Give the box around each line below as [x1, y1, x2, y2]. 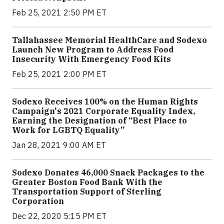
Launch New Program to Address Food [12, 44, 173, 54]
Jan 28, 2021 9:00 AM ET [12, 139, 106, 150]
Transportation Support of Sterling [12, 186, 161, 196]
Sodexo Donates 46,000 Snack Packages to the [12, 167, 204, 177]
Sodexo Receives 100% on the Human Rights [12, 96, 198, 106]
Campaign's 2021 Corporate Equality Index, [12, 105, 195, 116]
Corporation [12, 195, 64, 206]
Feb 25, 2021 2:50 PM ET [12, 7, 106, 17]
